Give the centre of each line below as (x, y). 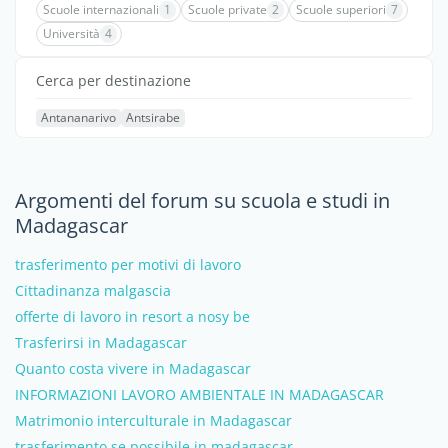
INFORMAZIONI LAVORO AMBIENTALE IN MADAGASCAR (199, 394)
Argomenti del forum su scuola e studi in (202, 200)
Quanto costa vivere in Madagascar (133, 368)
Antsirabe (153, 117)
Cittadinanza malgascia (93, 290)
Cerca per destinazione (113, 80)
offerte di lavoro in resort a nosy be (132, 316)
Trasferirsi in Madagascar (101, 342)
